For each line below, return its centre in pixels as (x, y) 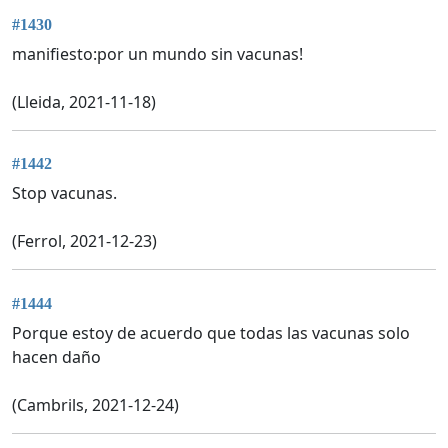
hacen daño (56, 356)
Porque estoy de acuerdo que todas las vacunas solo (211, 332)
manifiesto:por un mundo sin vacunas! (157, 53)
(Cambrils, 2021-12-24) (95, 404)
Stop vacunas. (64, 193)
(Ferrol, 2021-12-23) (84, 241)
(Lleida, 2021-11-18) (84, 101)
